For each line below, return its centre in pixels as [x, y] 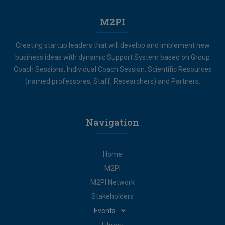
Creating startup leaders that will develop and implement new [113, 45]
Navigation [113, 122]
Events [105, 211]
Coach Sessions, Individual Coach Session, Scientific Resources [113, 69]
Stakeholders [113, 196]
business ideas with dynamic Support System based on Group [113, 57]
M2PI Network [113, 182]
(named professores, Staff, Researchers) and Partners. [113, 81]
